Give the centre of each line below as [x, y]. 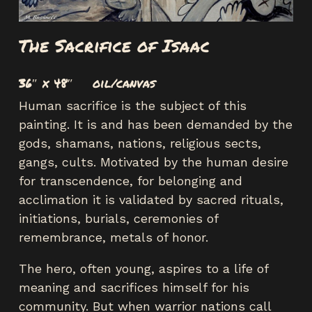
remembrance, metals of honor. [114, 237]
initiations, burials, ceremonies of [118, 218]
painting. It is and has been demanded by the [156, 124]
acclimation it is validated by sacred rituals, [151, 199]
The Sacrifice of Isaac [114, 46]
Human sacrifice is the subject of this [133, 105]
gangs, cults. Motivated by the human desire [154, 162]
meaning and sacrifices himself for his [134, 287]
